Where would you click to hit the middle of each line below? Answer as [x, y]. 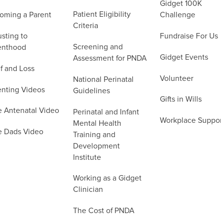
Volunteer [176, 78]
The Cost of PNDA [103, 211]
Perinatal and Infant [106, 112]
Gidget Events [184, 57]
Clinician [88, 190]
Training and [94, 135]
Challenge [177, 15]
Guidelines [91, 91]
